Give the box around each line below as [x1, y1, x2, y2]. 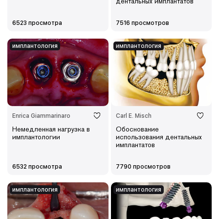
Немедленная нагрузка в [12, 124, 90, 133]
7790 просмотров [115, 163, 171, 170]
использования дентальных [115, 132, 202, 141]
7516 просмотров [115, 20, 169, 27]
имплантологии [12, 132, 60, 141]
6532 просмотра [12, 163, 62, 170]
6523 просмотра [12, 20, 62, 27]
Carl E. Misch [115, 112, 152, 119]
